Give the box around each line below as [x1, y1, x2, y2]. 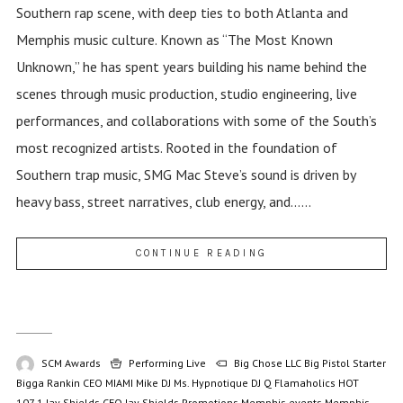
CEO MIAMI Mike [82, 376, 158, 390]
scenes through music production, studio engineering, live [15, 85, 357, 103]
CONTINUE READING [135, 247, 268, 260]
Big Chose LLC [233, 356, 301, 371]
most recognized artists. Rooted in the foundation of [15, 139, 337, 157]
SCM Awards [40, 356, 101, 371]
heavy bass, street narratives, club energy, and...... [15, 193, 311, 211]
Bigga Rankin [15, 376, 80, 390]
